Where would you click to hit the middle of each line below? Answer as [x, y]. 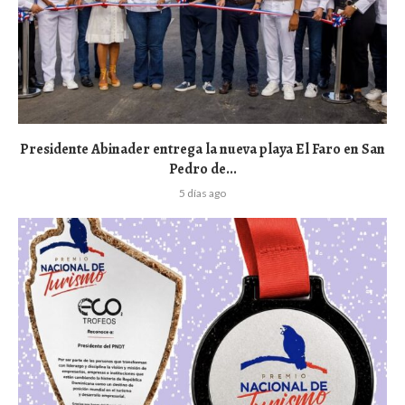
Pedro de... [202, 169]
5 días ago [202, 193]
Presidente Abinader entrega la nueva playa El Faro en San [202, 149]
